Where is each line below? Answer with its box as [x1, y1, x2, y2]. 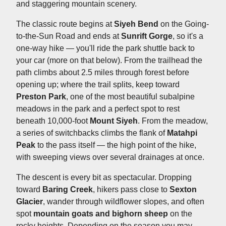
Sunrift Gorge [121, 31, 173, 40]
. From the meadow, [138, 116, 208, 125]
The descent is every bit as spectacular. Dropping [16, 173, 192, 182]
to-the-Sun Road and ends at [16, 31, 121, 40]
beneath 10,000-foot [16, 116, 90, 125]
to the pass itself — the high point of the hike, [35, 140, 196, 149]
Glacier [16, 197, 43, 206]
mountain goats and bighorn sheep [33, 209, 168, 218]
